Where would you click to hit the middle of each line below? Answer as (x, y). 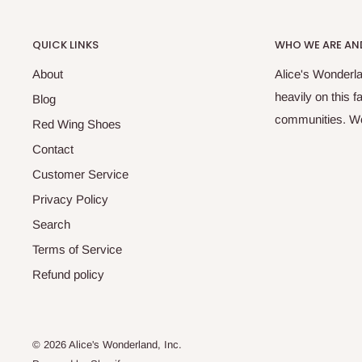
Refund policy (68, 275)
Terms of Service (77, 250)
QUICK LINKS (65, 45)
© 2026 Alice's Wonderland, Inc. (107, 345)
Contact (53, 149)
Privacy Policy (70, 200)
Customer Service (80, 175)
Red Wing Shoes (77, 124)
